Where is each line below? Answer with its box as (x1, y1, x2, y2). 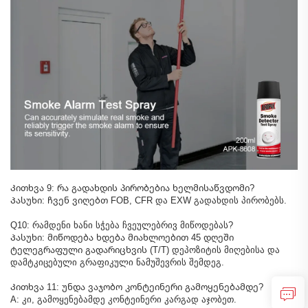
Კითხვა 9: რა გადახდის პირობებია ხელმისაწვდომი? (10, 182, 254, 193)
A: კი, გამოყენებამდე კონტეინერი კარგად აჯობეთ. (10, 294, 236, 305)
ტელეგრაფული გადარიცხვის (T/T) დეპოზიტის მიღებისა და (10, 244, 280, 255)
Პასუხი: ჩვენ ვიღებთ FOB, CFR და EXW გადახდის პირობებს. (10, 195, 287, 206)
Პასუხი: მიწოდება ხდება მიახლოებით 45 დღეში (10, 232, 234, 243)
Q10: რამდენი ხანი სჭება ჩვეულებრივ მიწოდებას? (10, 219, 233, 230)
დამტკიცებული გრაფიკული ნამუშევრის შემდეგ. (10, 256, 224, 267)
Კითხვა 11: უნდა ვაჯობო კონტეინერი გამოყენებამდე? (10, 281, 263, 292)
